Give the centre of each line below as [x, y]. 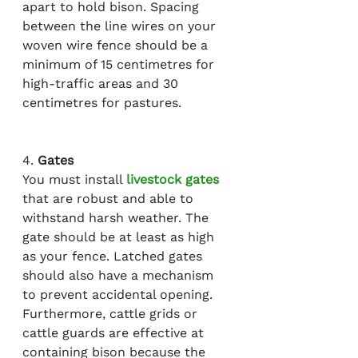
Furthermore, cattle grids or [112, 314]
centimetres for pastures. [102, 103]
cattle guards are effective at [115, 333]
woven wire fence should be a [117, 46]
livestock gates [173, 180]
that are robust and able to [110, 199]
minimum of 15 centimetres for [120, 65]
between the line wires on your [121, 26]
